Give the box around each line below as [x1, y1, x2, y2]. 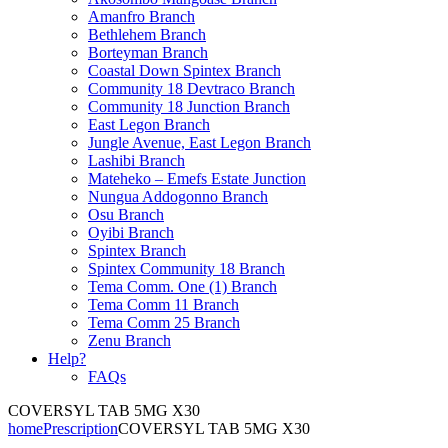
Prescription [43, 420, 118, 437]
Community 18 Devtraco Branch [88, 80, 295, 97]
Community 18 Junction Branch [88, 98, 290, 115]
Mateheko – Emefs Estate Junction [88, 170, 306, 187]
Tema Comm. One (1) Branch [88, 278, 277, 295]
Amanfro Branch [88, 8, 195, 25]
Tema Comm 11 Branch [88, 296, 239, 313]
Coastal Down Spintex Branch [88, 62, 281, 79]
